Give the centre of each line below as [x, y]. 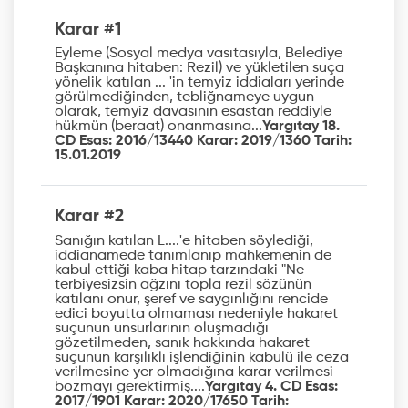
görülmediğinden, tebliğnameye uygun [184, 98]
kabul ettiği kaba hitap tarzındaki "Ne [179, 270]
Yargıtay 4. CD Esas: [271, 387]
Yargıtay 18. [301, 127]
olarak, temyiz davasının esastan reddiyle [193, 112]
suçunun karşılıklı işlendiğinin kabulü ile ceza [202, 357]
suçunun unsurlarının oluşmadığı [162, 328]
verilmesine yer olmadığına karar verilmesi [194, 372]
